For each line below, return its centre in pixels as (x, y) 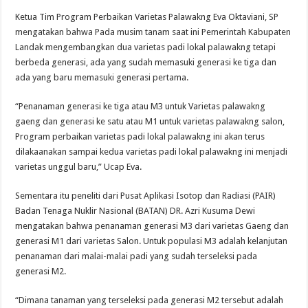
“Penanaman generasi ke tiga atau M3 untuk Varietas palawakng (141, 107)
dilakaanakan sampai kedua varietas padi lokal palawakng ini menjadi (152, 152)
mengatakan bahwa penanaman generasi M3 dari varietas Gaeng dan (152, 226)
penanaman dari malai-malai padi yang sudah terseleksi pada (136, 256)
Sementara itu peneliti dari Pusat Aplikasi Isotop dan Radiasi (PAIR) (146, 196)
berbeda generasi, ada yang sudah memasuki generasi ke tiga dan (146, 63)
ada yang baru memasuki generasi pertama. (102, 78)
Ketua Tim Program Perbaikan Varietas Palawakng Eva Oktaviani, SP (147, 17)
